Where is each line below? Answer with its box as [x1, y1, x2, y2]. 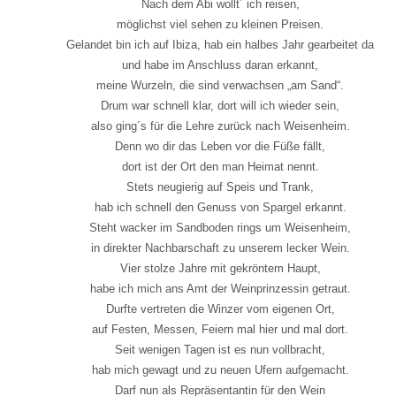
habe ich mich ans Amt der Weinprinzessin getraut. [89, 281, 351, 295]
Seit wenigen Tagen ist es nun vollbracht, [115, 342, 325, 356]
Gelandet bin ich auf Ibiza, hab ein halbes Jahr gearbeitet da [66, 37, 374, 51]
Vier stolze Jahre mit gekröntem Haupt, [119, 261, 321, 275]
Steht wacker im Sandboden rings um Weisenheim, [89, 220, 351, 234]
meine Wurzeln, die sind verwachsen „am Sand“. [96, 78, 344, 92]
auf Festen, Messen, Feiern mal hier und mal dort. [92, 322, 348, 336]
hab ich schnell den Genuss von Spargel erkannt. [94, 200, 346, 214]
